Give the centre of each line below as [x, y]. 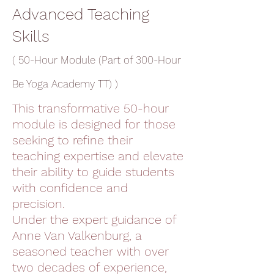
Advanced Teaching [81, 14]
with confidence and [70, 188]
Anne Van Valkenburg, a [77, 235]
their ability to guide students [93, 172]
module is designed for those [94, 124]
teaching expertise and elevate [98, 156]
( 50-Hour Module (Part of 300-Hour [97, 60]
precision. [39, 204]
